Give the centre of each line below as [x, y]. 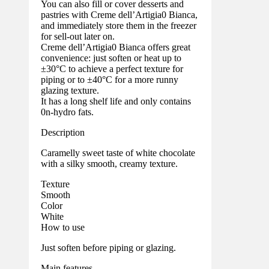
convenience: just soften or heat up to [111, 58]
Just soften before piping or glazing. [108, 247]
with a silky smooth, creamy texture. [109, 163]
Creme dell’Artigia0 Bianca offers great [116, 47]
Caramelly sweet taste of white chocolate [118, 153]
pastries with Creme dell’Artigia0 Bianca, [119, 14]
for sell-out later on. [78, 36]
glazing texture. [70, 90]
